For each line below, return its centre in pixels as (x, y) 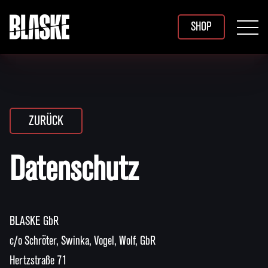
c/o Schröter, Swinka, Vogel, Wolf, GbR (83, 241)
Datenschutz (74, 170)
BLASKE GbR (34, 222)
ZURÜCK (46, 121)
